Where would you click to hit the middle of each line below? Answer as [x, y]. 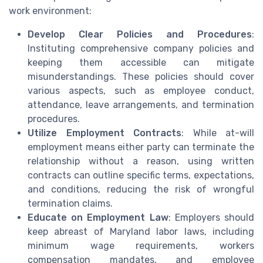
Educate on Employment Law [98, 218]
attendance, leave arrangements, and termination [141, 105]
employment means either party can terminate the [141, 147]
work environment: [50, 11]
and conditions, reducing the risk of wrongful [141, 190]
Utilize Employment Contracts [104, 133]
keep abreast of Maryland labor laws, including [141, 232]
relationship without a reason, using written [141, 161]
